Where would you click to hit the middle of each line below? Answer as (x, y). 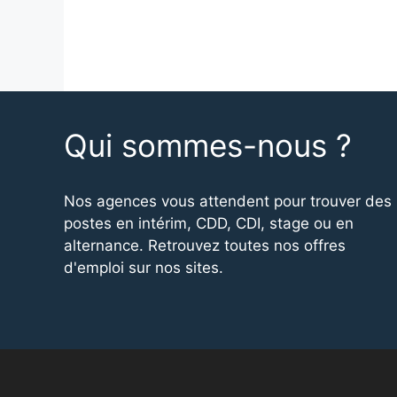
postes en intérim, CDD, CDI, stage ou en (209, 223)
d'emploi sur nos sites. (144, 268)
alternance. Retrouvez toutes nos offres (205, 245)
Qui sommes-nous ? (208, 145)
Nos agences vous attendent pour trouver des (228, 201)
